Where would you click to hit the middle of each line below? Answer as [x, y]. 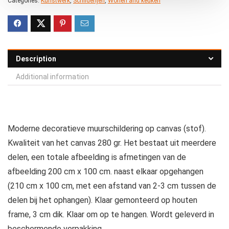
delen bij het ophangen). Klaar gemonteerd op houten [102, 200]
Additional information [52, 76]
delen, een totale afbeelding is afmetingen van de [97, 157]
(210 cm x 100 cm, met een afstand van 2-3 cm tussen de [112, 186]
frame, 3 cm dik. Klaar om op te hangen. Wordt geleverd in [111, 214]
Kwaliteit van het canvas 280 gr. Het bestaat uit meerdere [112, 143]
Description [36, 59]
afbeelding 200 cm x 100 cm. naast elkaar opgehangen [106, 171]
